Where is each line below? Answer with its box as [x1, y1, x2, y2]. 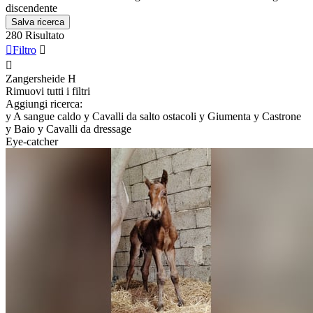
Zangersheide [6, 72, 65, 85]
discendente [6, 1, 57, 14]
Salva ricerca [11, 16, 64, 27]
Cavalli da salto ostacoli [92, 110, 196, 122]
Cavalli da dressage [46, 122, 131, 135]
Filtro [13, 43, 36, 56]
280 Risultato [6, 29, 64, 41]
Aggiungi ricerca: [6, 97, 82, 110]
